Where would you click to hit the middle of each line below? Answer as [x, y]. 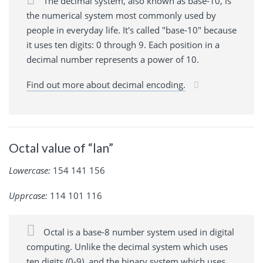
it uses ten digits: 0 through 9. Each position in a [123, 45]
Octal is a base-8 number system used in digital [138, 232]
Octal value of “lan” [61, 148]
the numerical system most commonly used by [121, 16]
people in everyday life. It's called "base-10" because [131, 30]
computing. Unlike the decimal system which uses [127, 246]
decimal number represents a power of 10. [113, 60]
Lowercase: [30, 170]
